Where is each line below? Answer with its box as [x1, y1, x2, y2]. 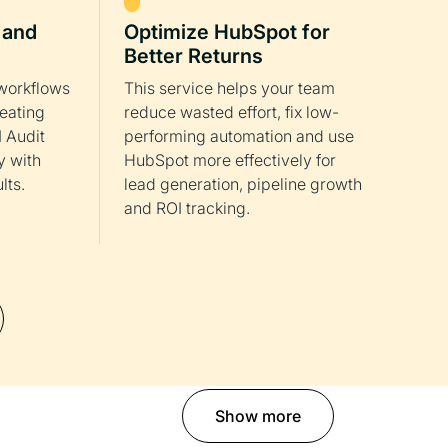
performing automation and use [124, 126, 354, 146]
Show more [215, 406, 301, 426]
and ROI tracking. [124, 198, 250, 218]
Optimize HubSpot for [124, 20, 330, 44]
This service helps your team [124, 78, 335, 98]
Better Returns [124, 44, 263, 68]
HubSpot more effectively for [124, 150, 336, 170]
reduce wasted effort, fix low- [124, 102, 339, 122]
